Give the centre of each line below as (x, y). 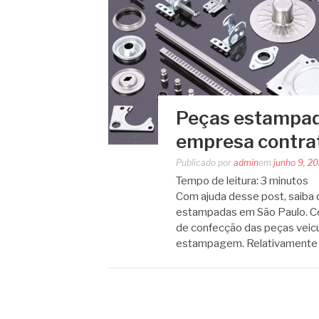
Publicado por (205, 163)
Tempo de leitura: (217, 181)
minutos (289, 181)
